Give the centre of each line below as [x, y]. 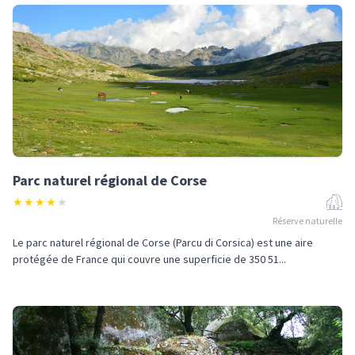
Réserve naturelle [307, 221]
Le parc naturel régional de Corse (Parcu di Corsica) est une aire [163, 242]
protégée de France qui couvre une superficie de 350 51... [149, 259]
